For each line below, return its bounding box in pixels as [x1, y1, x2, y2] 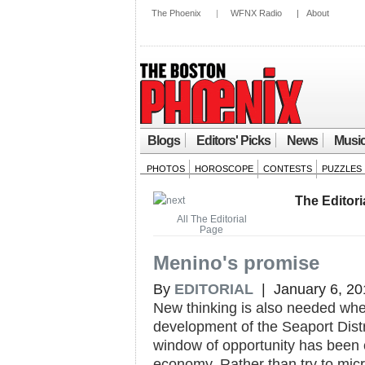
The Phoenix [152, 8, 201, 18]
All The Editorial [176, 213, 247, 225]
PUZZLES [322, 164, 362, 174]
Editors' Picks [196, 134, 270, 147]
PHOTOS [147, 164, 185, 174]
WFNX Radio [231, 8, 282, 18]
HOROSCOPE [195, 164, 253, 174]
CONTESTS [263, 164, 312, 174]
